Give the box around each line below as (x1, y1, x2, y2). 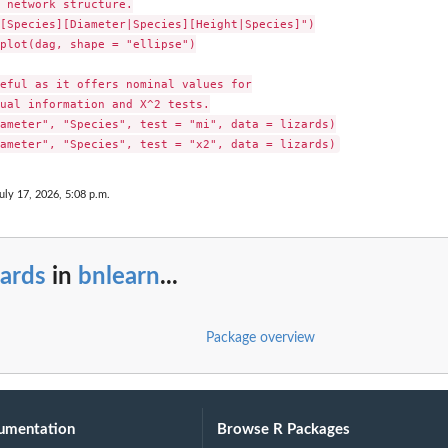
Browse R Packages (217, 422, 351, 438)
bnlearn (78, 264, 160, 289)
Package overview (205, 331, 315, 346)
